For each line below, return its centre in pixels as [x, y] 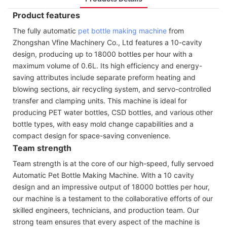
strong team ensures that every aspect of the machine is [106, 221]
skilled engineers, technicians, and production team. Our [106, 210]
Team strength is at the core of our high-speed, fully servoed [113, 163]
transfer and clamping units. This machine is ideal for [100, 100]
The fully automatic [45, 30]
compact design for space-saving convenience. [92, 135]
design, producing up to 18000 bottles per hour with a [103, 54]
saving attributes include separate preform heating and [104, 77]
